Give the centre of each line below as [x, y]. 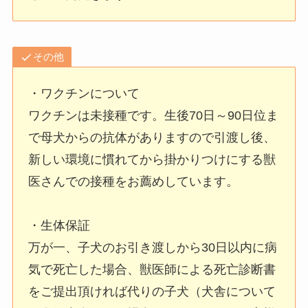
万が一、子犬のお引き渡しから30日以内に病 [153, 248]
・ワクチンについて [84, 94]
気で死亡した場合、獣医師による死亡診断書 [152, 270]
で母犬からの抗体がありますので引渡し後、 [152, 138]
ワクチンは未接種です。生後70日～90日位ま [154, 116]
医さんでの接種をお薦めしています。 [134, 182]
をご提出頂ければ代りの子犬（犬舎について [152, 292]
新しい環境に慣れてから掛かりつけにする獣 [152, 160]
